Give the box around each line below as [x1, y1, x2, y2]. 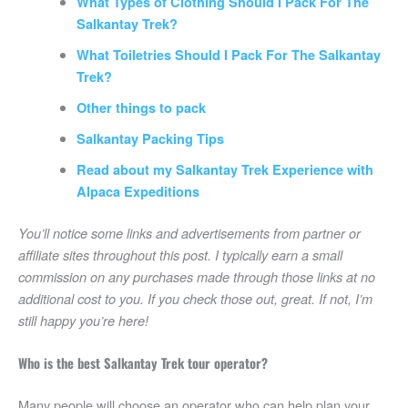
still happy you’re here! [18, 311, 148, 331]
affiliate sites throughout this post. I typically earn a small [18, 246, 342, 265]
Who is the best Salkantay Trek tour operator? [18, 353, 268, 373]
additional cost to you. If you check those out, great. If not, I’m [18, 290, 372, 309]
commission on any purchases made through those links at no [18, 268, 375, 287]
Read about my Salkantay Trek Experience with [76, 160, 373, 179]
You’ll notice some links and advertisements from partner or [18, 224, 361, 243]
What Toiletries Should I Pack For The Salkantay [76, 46, 381, 65]
